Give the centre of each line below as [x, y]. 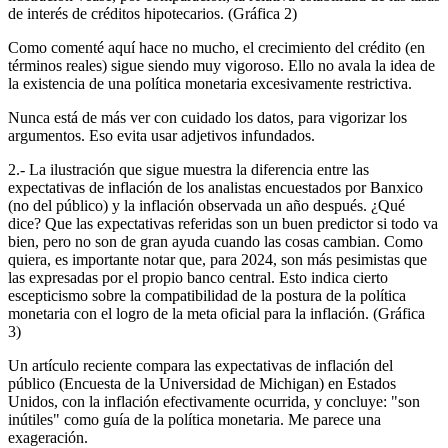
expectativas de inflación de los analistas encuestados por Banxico [215, 187]
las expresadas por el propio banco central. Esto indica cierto [198, 277]
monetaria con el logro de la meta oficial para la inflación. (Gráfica [216, 313]
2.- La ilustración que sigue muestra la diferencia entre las [188, 169]
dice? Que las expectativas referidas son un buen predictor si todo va [223, 223]
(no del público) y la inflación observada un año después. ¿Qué [206, 205]
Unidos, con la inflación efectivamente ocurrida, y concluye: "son [214, 401]
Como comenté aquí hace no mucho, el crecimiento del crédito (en [216, 47]
